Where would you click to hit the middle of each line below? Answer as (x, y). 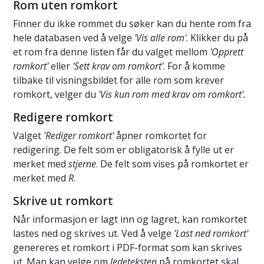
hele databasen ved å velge (74, 37)
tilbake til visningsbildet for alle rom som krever (118, 80)
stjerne (82, 164)
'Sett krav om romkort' (118, 66)
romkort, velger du (56, 94)
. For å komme (194, 66)
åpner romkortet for (161, 135)
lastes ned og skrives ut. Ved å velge (93, 233)
